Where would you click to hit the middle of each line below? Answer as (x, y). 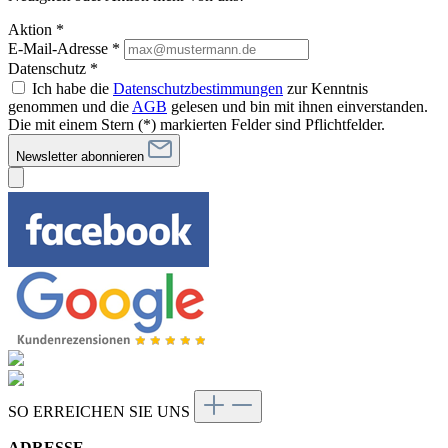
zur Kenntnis (325, 88)
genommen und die (70, 106)
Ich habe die (72, 88)
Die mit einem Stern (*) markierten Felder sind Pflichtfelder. (196, 124)
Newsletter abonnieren (82, 156)
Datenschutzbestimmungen (198, 88)
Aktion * (36, 29)
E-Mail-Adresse (60, 48)
